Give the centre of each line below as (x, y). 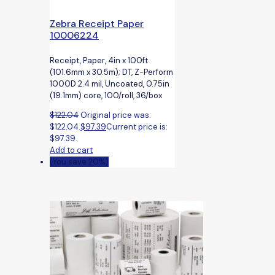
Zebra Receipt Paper (97, 24)
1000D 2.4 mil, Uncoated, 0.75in (110, 83)
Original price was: (116, 115)
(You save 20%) (79, 161)
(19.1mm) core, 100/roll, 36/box (106, 95)
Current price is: (137, 126)
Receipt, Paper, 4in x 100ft (99, 60)
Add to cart (71, 150)
